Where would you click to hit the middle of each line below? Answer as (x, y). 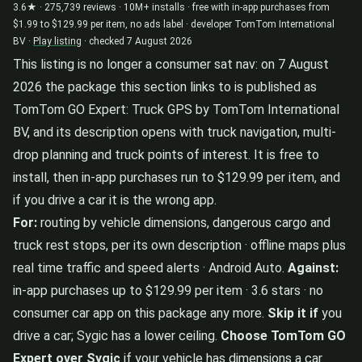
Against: (313, 267)
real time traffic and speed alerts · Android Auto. (150, 267)
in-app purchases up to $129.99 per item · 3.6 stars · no (168, 290)
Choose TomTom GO (283, 335)
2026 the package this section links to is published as (165, 86)
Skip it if (293, 313)
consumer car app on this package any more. (140, 313)
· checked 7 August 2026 (137, 41)
